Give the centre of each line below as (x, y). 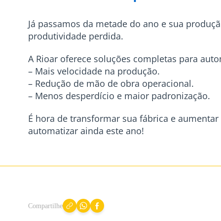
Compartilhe (45, 206)
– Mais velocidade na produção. (94, 71)
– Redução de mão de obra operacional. (111, 83)
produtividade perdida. (76, 36)
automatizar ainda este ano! (86, 131)
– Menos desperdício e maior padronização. (119, 96)
